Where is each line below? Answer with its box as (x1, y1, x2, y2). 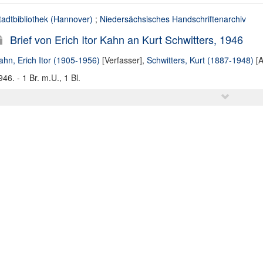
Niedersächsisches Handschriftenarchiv (99, 13, 246, 25)
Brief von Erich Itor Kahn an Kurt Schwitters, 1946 (9, 32, 243, 47)
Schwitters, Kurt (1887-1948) (146, 54, 254, 66)
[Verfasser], (99, 54, 147, 66)
